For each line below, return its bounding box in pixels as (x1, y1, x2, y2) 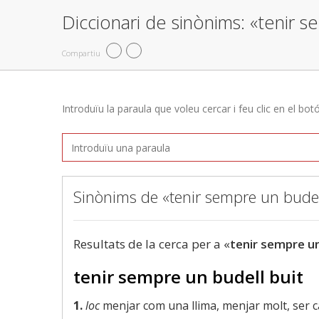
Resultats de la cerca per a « (73, 236, 230, 252)
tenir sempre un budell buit (73, 265, 303, 288)
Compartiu (62, 47, 100, 58)
